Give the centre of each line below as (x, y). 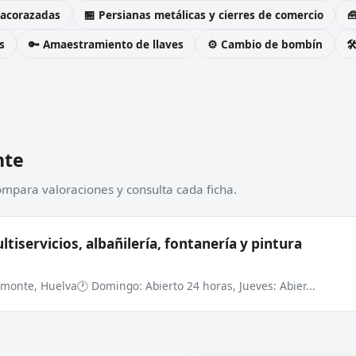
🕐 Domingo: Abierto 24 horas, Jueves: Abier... (196, 286)
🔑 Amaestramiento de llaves (106, 44)
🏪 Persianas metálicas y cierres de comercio (204, 15)
